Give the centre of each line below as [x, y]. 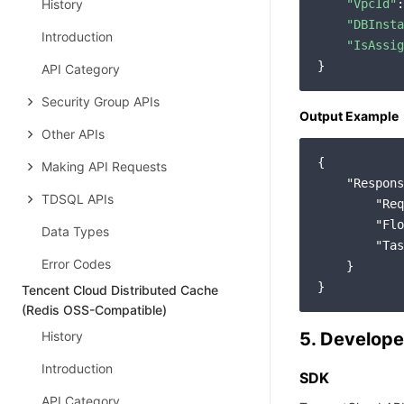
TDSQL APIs [78, 199]
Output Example [349, 116]
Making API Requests [104, 166]
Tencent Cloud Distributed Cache [120, 290]
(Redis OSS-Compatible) [94, 310]
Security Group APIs [101, 101]
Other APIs [73, 134]
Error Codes [76, 264]
